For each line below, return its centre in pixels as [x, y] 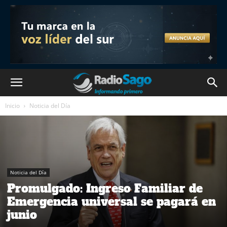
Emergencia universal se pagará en [111, 202]
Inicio [12, 106]
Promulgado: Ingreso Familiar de [105, 189]
